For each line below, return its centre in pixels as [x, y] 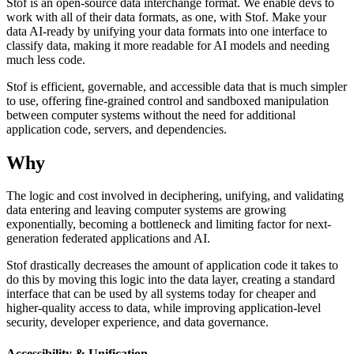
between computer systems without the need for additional [151, 115]
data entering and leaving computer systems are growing [146, 210]
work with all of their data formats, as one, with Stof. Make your [166, 17]
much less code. [46, 59]
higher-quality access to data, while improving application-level [164, 308]
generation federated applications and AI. [108, 239]
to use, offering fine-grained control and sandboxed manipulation [168, 100]
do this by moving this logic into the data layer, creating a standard [171, 280]
